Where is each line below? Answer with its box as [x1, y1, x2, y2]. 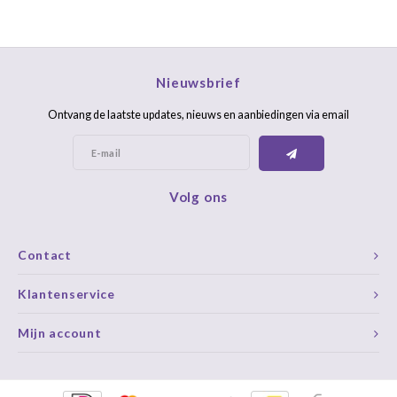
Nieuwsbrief [156, 74, 241, 90]
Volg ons [168, 189, 229, 206]
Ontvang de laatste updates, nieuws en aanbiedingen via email [48, 108, 349, 121]
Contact [18, 247, 72, 263]
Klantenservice [18, 286, 115, 302]
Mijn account [18, 325, 102, 341]
